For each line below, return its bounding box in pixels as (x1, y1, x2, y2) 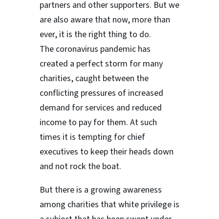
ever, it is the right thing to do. (39, 28, 151, 41)
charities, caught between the (39, 72, 149, 85)
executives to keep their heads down (39, 146, 174, 158)
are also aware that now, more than (39, 14, 170, 26)
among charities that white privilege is (39, 198, 179, 211)
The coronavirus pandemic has (39, 43, 151, 56)
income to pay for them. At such (39, 116, 157, 129)
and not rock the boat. (39, 160, 121, 173)
